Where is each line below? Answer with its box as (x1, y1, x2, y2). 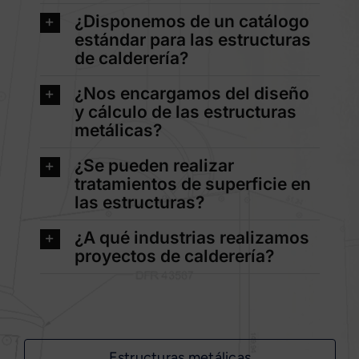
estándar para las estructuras (74, 30, 311, 50)
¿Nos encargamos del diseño (74, 83, 309, 104)
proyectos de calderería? (74, 246, 274, 267)
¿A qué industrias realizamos (74, 228, 309, 248)
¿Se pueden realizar (74, 155, 234, 176)
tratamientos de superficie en (74, 174, 311, 195)
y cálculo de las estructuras (74, 102, 296, 123)
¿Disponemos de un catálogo (74, 11, 309, 32)
